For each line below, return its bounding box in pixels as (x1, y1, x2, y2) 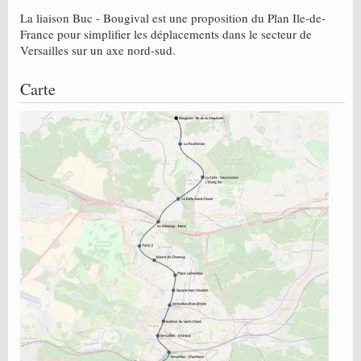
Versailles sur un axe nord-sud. (20, 42, 176, 58)
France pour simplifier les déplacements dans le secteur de (20, 26, 312, 42)
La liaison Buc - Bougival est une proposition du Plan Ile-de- (20, 10, 326, 26)
